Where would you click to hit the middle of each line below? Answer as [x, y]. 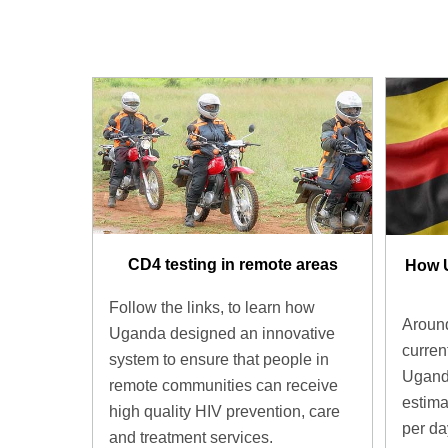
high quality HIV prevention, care [224, 411]
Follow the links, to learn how [212, 307]
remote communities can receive [223, 385]
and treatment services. [191, 437]
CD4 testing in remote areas [232, 265]
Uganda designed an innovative [222, 333]
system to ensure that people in [219, 359]
